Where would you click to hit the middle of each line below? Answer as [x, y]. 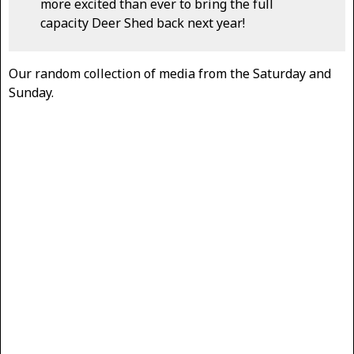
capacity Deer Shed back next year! [143, 23]
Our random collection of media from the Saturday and [170, 74]
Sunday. [31, 93]
